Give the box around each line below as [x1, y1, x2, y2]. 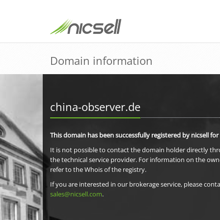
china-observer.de [50, 99, 140, 114]
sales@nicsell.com [50, 190, 102, 198]
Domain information [50, 53, 153, 68]
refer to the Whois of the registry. [50, 165, 146, 174]
